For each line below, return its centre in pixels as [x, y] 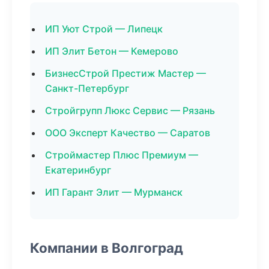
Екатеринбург [78, 170]
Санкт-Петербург [87, 88]
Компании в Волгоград [107, 248]
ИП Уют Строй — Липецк [104, 29]
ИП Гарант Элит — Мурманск [114, 192]
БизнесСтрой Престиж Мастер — [125, 73]
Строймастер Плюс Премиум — [122, 155]
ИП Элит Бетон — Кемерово [112, 51]
